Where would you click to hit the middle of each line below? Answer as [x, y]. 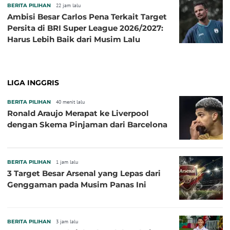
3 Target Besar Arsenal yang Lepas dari [84, 174]
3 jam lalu [67, 222]
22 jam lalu [68, 6]
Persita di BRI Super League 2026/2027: [85, 28]
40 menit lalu [70, 102]
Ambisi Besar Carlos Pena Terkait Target [87, 17]
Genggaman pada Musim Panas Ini [77, 185]
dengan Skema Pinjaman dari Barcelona [87, 125]
